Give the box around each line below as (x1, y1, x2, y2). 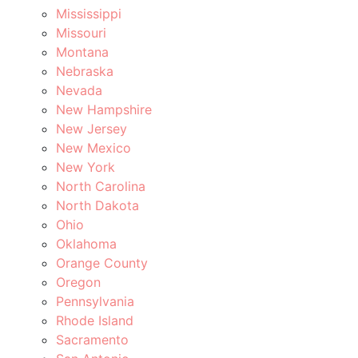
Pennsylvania (56, 292, 134, 309)
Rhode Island (56, 312, 133, 328)
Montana (56, 43, 109, 60)
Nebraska (56, 62, 113, 79)
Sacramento (56, 331, 129, 348)
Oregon (56, 273, 101, 290)
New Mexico (56, 139, 131, 156)
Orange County (56, 254, 148, 271)
